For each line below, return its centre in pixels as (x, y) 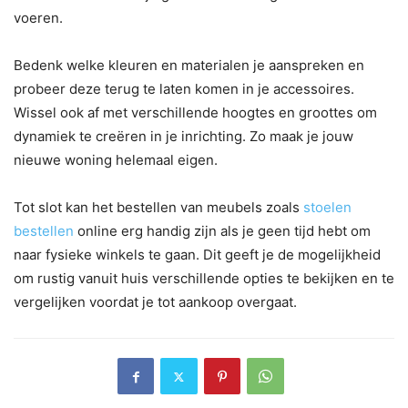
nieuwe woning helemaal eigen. (116, 160)
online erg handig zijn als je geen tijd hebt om (222, 231)
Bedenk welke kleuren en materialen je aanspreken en (189, 66)
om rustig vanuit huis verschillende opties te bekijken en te (204, 279)
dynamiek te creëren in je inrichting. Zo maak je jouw (184, 137)
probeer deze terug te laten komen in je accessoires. (184, 89)
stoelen (327, 208)
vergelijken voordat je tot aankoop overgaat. (155, 302)
